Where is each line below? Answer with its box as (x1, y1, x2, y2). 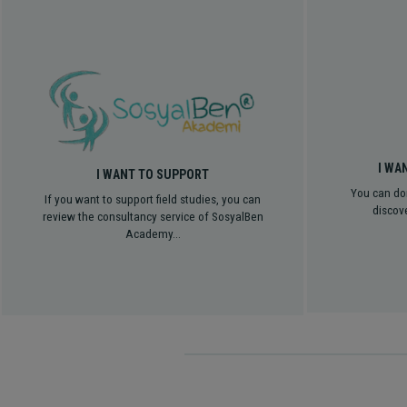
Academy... (124, 225, 181, 241)
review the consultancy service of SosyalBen (42, 208, 263, 223)
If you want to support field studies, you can (45, 191, 261, 206)
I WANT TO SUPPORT (96, 166, 209, 182)
